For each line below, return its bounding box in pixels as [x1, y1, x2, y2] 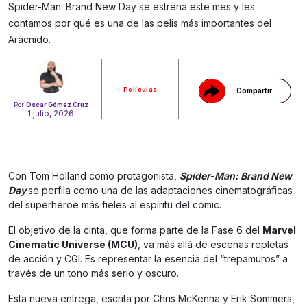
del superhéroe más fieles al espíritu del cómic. [8, 199, 221, 211]
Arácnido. [8, 34, 51, 46]
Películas [123, 85, 158, 93]
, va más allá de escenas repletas [138, 238, 288, 251]
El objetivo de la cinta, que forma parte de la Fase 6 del [8, 224, 262, 236]
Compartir [236, 86, 272, 95]
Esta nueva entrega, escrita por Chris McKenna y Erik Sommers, [8, 293, 295, 305]
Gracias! [227, 16, 263, 29]
